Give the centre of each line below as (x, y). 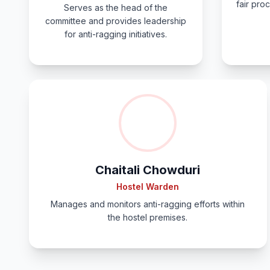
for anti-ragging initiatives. (116, 34)
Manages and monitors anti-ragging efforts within (148, 204)
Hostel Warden (148, 187)
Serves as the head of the (116, 8)
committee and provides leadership (116, 21)
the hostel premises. (148, 217)
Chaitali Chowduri (148, 170)
